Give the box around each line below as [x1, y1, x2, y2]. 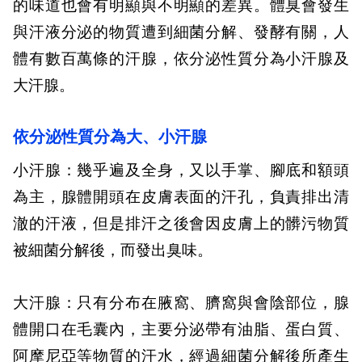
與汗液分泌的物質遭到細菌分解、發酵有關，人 [13, 23, 349, 42]
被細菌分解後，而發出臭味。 [13, 241, 213, 260]
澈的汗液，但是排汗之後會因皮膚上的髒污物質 [13, 214, 349, 234]
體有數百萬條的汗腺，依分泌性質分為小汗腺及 [13, 49, 349, 69]
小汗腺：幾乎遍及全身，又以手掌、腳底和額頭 [13, 161, 349, 180]
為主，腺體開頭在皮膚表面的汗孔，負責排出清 [13, 187, 349, 207]
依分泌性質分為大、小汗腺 [13, 127, 207, 147]
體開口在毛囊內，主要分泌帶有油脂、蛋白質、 [13, 320, 349, 339]
